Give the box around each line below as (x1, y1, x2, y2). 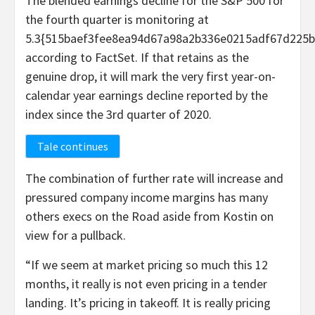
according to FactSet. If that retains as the (25, 49, 249, 65)
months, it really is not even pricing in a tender (25, 275, 267, 292)
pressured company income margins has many (25, 188, 268, 205)
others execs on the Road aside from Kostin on (25, 207, 274, 224)
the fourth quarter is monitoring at (25, 11, 209, 27)
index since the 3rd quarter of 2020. (25, 105, 212, 122)
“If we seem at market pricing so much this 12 (25, 256, 268, 273)
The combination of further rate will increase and (25, 169, 283, 186)
